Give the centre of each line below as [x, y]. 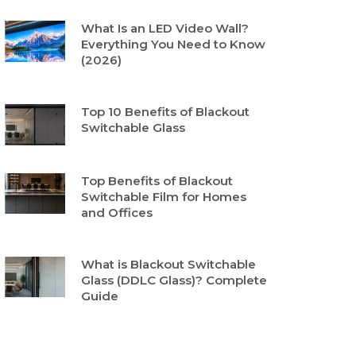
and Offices [116, 212]
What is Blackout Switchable [168, 264]
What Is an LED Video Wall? [164, 28]
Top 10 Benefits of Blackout [165, 112]
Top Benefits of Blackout [157, 180]
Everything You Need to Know [173, 44]
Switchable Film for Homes [163, 196]
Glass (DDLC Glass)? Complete [174, 280]
